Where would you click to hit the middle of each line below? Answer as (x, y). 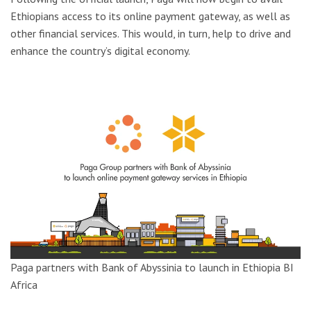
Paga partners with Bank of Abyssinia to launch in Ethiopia (145, 268)
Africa (24, 285)
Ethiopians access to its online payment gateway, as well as (150, 16)
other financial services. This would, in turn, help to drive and (151, 33)
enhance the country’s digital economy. (100, 50)
